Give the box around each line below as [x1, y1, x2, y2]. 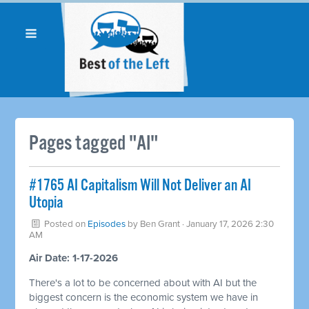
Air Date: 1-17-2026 [29, 251, 119, 264]
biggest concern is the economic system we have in [29, 290, 259, 303]
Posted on [42, 218, 88, 230]
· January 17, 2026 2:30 [180, 218, 275, 230]
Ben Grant [140, 218, 181, 230]
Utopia [29, 192, 64, 213]
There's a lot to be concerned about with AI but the [29, 276, 257, 289]
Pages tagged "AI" [29, 130, 159, 157]
